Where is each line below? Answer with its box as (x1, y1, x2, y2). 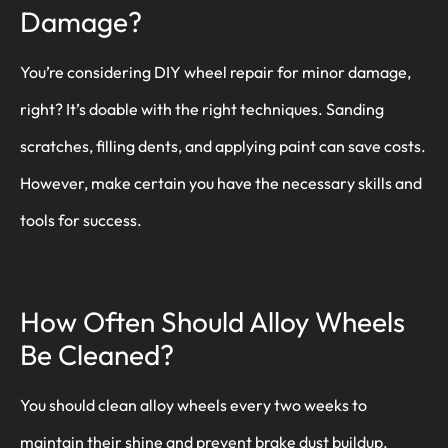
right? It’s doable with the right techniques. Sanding (20, 99, 384, 120)
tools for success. (20, 210, 142, 231)
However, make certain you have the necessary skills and (20, 173, 422, 194)
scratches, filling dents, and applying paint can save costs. (20, 136, 426, 157)
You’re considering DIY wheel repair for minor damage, (20, 62, 411, 83)
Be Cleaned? (20, 337, 174, 372)
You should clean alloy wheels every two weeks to (20, 395, 367, 415)
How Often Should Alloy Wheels (20, 304, 405, 339)
